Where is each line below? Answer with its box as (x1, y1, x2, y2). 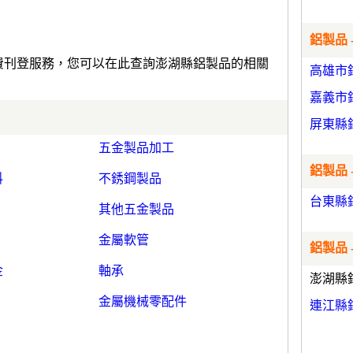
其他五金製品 (98, 202, 174, 216)
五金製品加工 (98, 140, 174, 154)
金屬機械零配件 (98, 294, 187, 308)
